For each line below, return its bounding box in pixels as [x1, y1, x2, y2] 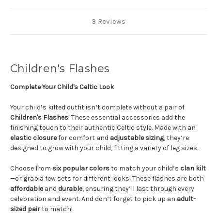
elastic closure [10, 134, 57, 142]
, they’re [164, 134, 189, 142]
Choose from [10, 164, 52, 173]
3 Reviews [92, 17, 125, 26]
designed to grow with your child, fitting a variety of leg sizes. [10, 144, 198, 153]
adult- [177, 195, 196, 203]
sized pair [10, 205, 40, 214]
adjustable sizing [110, 134, 164, 142]
